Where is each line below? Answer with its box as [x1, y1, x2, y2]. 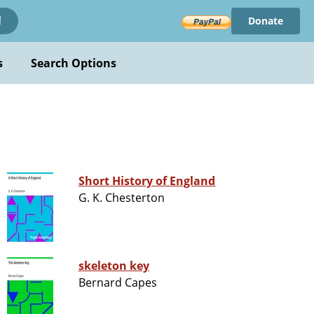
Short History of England [78, 173, 216, 189]
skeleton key [78, 258, 150, 274]
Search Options [30, 55, 117, 71]
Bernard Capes [78, 275, 158, 291]
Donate [247, 14, 283, 27]
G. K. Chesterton [78, 190, 165, 206]
